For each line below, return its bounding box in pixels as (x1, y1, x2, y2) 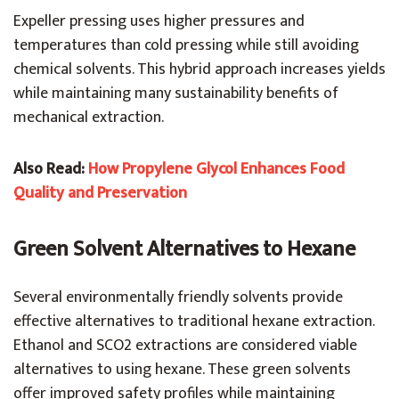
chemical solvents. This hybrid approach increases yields (13, 56, 386, 83)
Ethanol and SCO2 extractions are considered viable (13, 332, 357, 359)
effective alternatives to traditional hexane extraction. (13, 308, 374, 335)
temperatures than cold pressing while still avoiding (13, 32, 359, 59)
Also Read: (13, 156, 88, 183)
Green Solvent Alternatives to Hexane (13, 232, 355, 267)
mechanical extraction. (13, 104, 164, 131)
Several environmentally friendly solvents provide (13, 284, 343, 311)
